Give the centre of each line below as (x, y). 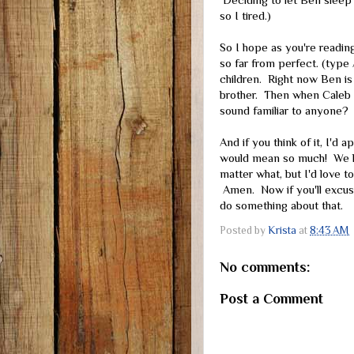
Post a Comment (271, 298)
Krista (282, 231)
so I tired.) (245, 16)
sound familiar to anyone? (284, 111)
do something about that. (281, 205)
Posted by (244, 231)
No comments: (265, 267)
